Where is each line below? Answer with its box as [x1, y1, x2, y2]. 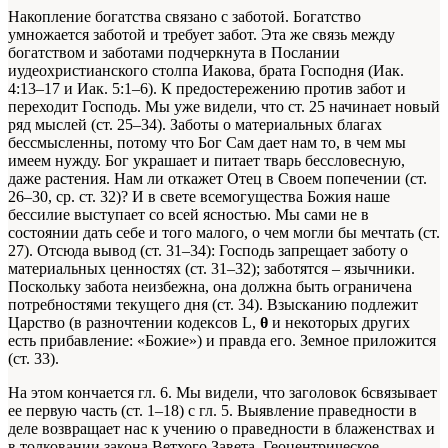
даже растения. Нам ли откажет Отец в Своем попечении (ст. [8, 169, 427, 187]
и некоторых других [272, 313, 410, 331]
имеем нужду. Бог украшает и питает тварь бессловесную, [8, 151, 405, 169]
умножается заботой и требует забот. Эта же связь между [8, 25, 395, 43]
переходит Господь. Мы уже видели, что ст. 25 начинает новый [8, 97, 440, 115]
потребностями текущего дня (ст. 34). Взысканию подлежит [8, 295, 418, 313]
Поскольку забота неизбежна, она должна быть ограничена [8, 277, 412, 295]
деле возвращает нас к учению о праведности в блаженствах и [8, 419, 435, 437]
